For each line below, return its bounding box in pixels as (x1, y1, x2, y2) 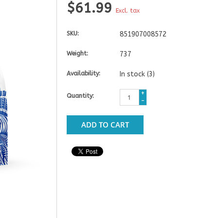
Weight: (66, 50, 88, 57)
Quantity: (66, 92, 94, 99)
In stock (119, 70, 147, 78)
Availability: (66, 70, 100, 77)
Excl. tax (115, 7, 140, 14)
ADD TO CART (81, 119, 129, 129)
